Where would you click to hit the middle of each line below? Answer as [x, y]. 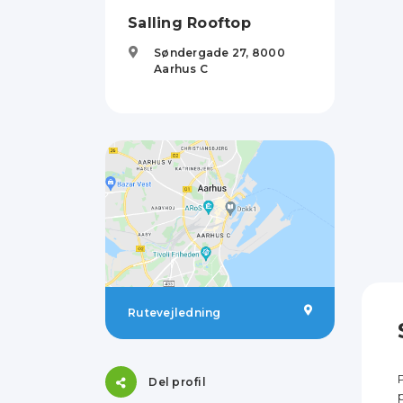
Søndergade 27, [203, 53]
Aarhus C [181, 69]
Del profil [177, 381]
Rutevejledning [175, 313]
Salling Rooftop [189, 23]
